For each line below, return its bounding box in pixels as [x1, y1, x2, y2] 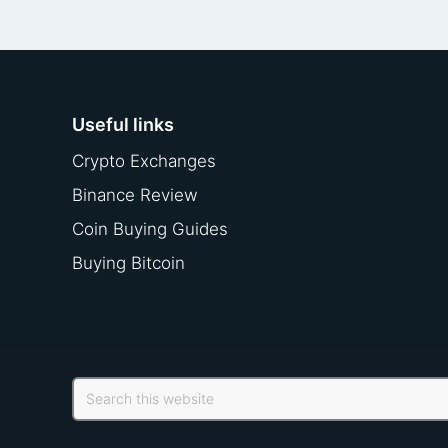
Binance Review [72, 185, 198, 206]
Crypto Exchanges [72, 151, 216, 172]
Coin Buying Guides [72, 219, 228, 240]
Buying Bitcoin [72, 253, 185, 274]
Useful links [72, 114, 174, 136]
